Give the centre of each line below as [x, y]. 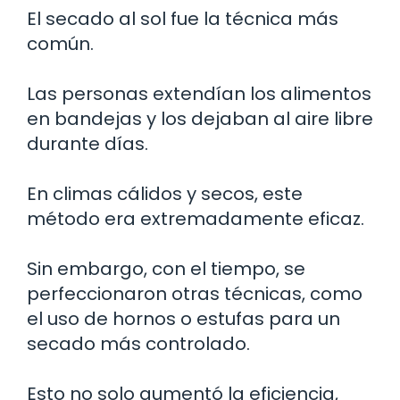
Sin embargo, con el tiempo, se [166, 268]
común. [60, 43]
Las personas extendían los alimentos [199, 93]
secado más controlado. [138, 343]
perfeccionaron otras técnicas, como [195, 293]
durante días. [87, 143]
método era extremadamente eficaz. [196, 218]
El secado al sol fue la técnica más [183, 18]
